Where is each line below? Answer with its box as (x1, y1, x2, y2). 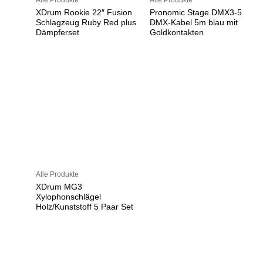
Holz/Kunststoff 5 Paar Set (36, 202, 134, 211)
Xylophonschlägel (36, 192, 102, 201)
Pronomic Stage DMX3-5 (149, 8, 242, 17)
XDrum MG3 (36, 182, 83, 191)
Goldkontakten (149, 28, 204, 37)
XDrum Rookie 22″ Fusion (36, 8, 133, 17)
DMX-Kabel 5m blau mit (149, 18, 238, 27)
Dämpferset (36, 28, 80, 37)
